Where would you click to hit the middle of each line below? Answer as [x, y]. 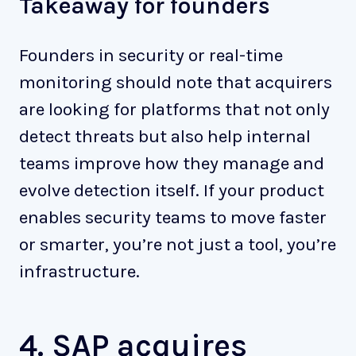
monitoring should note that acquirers [176, 83]
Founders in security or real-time [151, 56]
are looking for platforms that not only [174, 110]
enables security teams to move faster [173, 218]
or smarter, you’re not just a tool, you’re [178, 245]
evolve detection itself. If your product [172, 191]
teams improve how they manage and [172, 164]
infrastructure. [79, 272]
